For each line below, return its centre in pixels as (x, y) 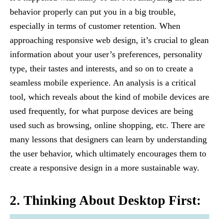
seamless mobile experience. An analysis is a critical (103, 83)
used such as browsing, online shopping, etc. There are (107, 125)
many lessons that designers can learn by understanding (108, 140)
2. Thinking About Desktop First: (105, 201)
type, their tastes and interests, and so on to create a (101, 69)
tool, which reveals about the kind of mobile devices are (109, 97)
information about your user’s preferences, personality (106, 55)
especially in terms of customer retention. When (95, 26)
